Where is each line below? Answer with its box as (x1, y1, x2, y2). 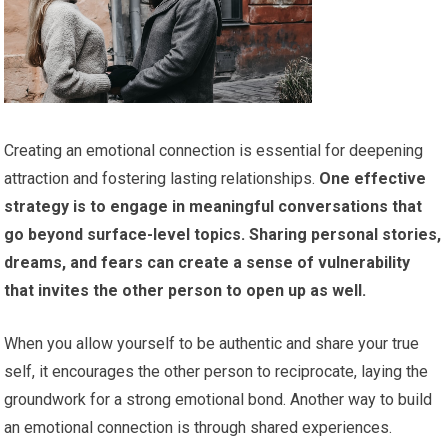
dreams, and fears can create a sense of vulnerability (4, 253, 411, 273)
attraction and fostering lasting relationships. (4, 169, 316, 189)
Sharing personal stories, (245, 225, 442, 245)
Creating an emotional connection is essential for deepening (4, 141, 424, 161)
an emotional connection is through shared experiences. (4, 418, 393, 438)
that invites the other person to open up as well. (4, 281, 367, 301)
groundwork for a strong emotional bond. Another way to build (4, 390, 433, 410)
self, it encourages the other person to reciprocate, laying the (4, 362, 429, 382)
